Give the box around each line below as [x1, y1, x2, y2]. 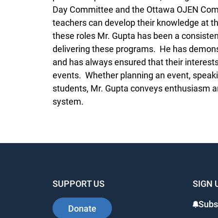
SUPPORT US [53, 179, 105, 189]
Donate [68, 203, 96, 214]
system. [53, 96, 86, 107]
